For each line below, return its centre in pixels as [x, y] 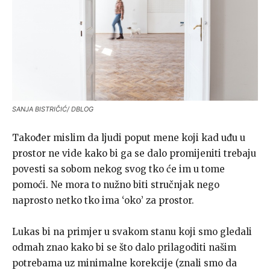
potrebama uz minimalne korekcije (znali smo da [124, 263]
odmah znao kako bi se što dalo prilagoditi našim [124, 247]
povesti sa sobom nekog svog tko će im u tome [118, 169]
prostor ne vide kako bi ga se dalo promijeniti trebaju [134, 153]
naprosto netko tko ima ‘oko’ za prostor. [103, 200]
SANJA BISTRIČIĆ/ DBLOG [53, 109]
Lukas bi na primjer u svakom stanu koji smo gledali [132, 231]
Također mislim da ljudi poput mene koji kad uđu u [129, 137]
